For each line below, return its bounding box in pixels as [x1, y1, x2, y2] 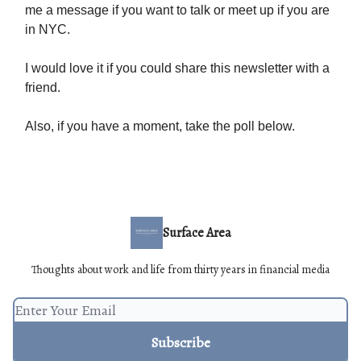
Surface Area [162, 224, 231, 242]
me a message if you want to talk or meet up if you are [25, 2, 330, 17]
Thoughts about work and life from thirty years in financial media [31, 262, 330, 277]
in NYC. [25, 22, 70, 36]
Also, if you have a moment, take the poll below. [25, 118, 295, 133]
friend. [25, 80, 60, 94]
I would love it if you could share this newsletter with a [25, 60, 330, 75]
